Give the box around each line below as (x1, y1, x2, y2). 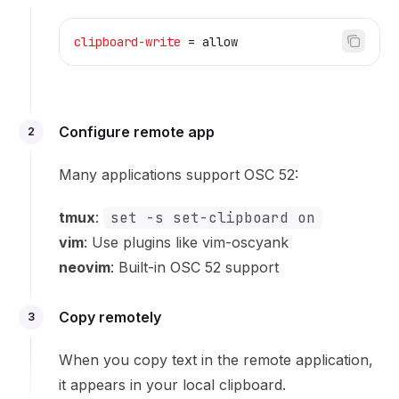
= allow (181, 34, 238, 50)
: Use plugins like (84, 233, 202, 251)
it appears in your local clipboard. (59, 376, 286, 394)
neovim (59, 258, 110, 276)
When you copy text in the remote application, (59, 351, 373, 369)
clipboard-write (74, 34, 181, 50)
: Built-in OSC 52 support (110, 258, 279, 276)
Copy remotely (59, 308, 161, 326)
